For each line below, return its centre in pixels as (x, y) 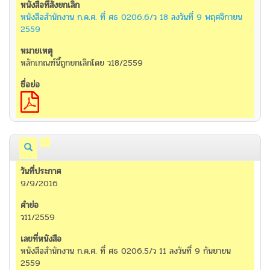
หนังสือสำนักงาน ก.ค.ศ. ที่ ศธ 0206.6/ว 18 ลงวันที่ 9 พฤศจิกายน (131, 17)
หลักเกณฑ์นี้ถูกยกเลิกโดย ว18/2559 (82, 63)
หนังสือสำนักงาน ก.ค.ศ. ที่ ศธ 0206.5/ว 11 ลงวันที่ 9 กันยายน (126, 251)
